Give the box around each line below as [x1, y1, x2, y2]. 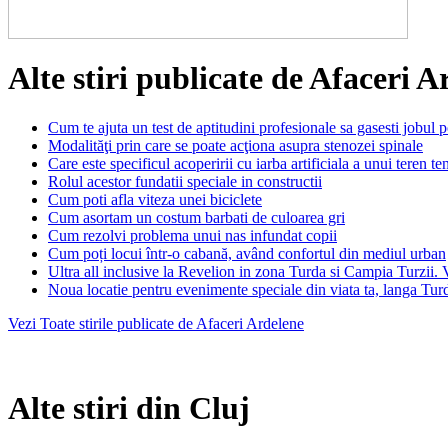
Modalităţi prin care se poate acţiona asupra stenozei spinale [48, 136, 423, 154]
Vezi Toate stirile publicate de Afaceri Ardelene [8, 314, 304, 332]
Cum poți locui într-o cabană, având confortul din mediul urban [48, 244, 446, 262]
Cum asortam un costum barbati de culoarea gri [48, 208, 345, 226]
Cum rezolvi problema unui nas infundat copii [48, 226, 337, 244]
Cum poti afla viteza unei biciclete [48, 190, 262, 208]
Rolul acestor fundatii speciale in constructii [48, 172, 322, 190]
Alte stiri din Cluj [8, 390, 250, 427]
